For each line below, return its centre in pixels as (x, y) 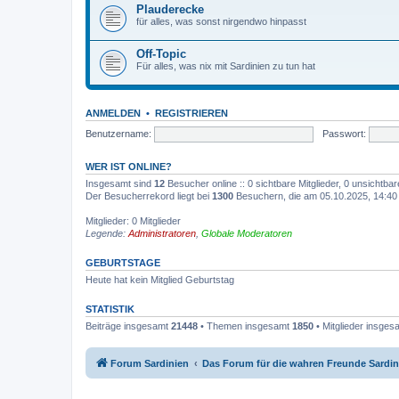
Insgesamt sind (120, 183)
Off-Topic (161, 54)
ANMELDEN (113, 113)
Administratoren (162, 233)
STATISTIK (110, 309)
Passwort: (344, 133)
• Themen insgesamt (245, 326)
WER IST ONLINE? (129, 167)
